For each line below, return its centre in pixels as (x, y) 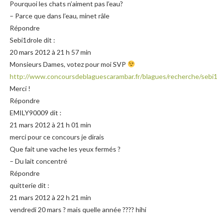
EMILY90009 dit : (36, 112)
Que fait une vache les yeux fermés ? (65, 149)
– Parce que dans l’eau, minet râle (60, 15)
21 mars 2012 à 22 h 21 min (50, 197)
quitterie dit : (30, 185)
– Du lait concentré (39, 161)
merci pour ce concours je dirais (57, 137)
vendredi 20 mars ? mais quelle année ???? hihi (78, 209)
